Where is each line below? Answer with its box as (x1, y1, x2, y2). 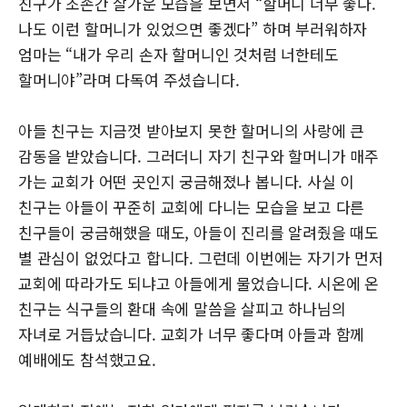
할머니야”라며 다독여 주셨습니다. (18, 67, 240, 91)
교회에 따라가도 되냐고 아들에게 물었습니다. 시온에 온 (18, 271, 379, 294)
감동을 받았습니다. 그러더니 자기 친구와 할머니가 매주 (18, 144, 379, 167)
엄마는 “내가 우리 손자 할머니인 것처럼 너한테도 (18, 42, 339, 65)
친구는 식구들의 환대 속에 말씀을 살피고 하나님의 (18, 296, 346, 320)
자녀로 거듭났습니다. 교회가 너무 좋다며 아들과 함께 (18, 322, 365, 345)
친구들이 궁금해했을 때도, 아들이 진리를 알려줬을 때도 (18, 220, 379, 243)
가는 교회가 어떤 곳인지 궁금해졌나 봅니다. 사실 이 (18, 169, 355, 193)
